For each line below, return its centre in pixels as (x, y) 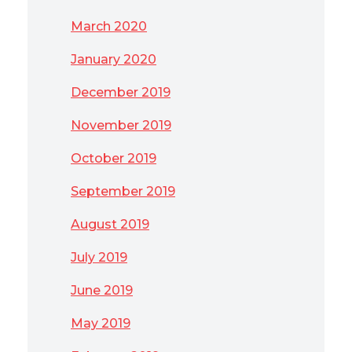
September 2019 (123, 191)
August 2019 (110, 224)
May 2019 (101, 323)
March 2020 (109, 26)
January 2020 (114, 59)
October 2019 (114, 158)
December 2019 (121, 92)
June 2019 (102, 290)
